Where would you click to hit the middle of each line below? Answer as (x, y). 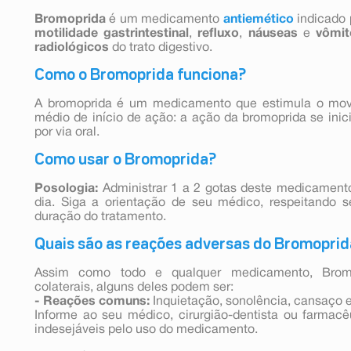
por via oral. (67, 132)
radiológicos (72, 47)
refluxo (219, 33)
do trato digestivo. (161, 47)
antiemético (258, 19)
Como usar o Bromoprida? (125, 159)
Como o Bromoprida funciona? (140, 75)
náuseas (273, 33)
